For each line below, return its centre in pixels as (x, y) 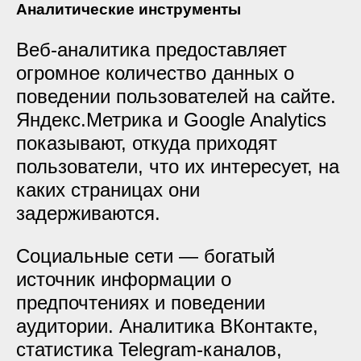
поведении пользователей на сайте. (176, 96)
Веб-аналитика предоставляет (151, 50)
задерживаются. (88, 213)
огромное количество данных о (155, 73)
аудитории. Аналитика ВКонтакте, (167, 326)
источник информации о (124, 279)
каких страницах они (108, 190)
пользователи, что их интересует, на (178, 166)
